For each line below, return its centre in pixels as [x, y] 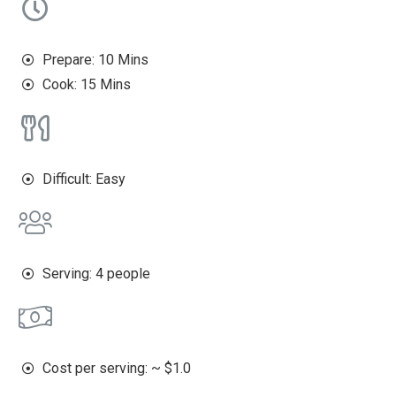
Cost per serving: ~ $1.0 [116, 369]
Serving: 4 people [96, 274]
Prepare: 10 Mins [95, 60]
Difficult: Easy [84, 179]
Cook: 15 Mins [86, 85]
